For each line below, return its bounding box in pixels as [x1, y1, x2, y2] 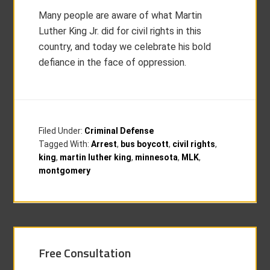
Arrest [91, 139, 118, 149]
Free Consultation [39, 243, 131, 262]
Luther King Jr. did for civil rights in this [39, 25, 202, 37]
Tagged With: [39, 139, 92, 149]
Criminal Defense [84, 126, 154, 136]
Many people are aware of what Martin [39, 10, 202, 21]
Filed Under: [39, 126, 85, 136]
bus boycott [121, 139, 169, 149]
